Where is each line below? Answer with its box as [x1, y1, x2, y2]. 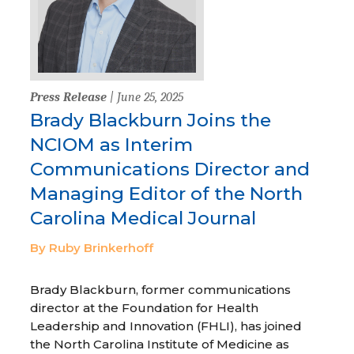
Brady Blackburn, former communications [30, 282, 292, 297]
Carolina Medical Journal [30, 207, 257, 229]
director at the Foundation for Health [30, 300, 259, 315]
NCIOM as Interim [30, 134, 194, 156]
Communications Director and [30, 158, 311, 180]
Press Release [30, 90, 107, 104]
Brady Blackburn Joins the [30, 109, 272, 131]
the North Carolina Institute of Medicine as [30, 337, 290, 352]
